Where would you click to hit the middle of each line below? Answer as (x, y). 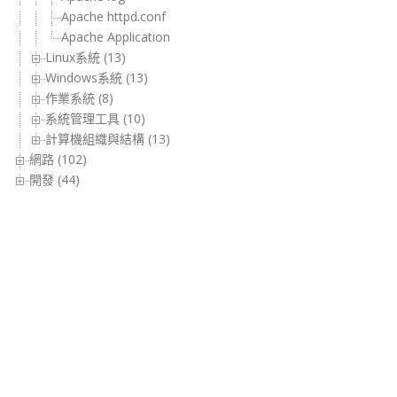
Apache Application (116, 37)
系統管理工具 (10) (95, 119)
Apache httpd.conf (113, 17)
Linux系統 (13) (86, 58)
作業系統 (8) (79, 98)
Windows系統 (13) (97, 78)
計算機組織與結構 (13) (108, 139)
